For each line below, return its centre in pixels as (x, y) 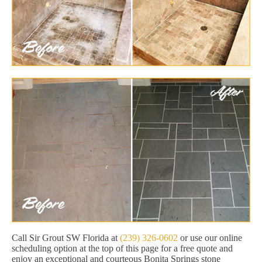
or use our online (210, 238)
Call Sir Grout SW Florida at (66, 238)
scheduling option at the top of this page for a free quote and (122, 249)
